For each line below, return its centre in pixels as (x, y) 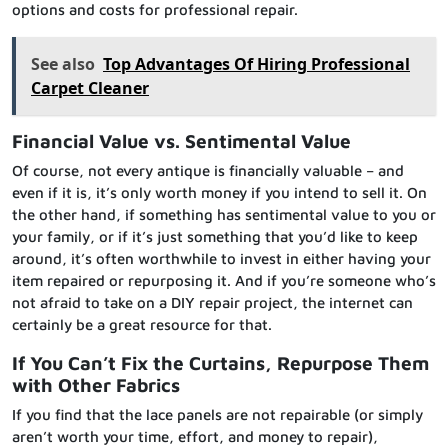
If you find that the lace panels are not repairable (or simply (217, 415)
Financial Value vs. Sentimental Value (181, 141)
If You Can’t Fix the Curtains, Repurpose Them (220, 363)
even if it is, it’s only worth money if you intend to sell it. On (219, 193)
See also (63, 64)
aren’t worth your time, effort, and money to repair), (195, 437)
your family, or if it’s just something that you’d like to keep (215, 237)
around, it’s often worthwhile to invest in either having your (221, 259)
